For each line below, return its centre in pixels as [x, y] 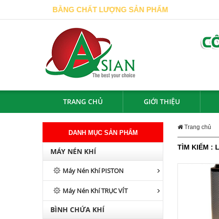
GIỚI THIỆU [162, 101]
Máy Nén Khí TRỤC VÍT [95, 191]
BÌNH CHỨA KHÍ [77, 209]
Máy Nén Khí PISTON [93, 171]
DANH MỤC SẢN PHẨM [103, 133]
